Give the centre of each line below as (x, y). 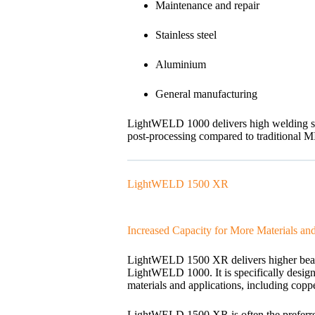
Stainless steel (186, 34)
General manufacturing (206, 94)
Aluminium (180, 64)
